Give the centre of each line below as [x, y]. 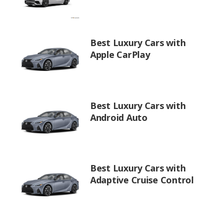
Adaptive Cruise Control [142, 180]
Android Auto [119, 117]
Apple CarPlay [120, 55]
